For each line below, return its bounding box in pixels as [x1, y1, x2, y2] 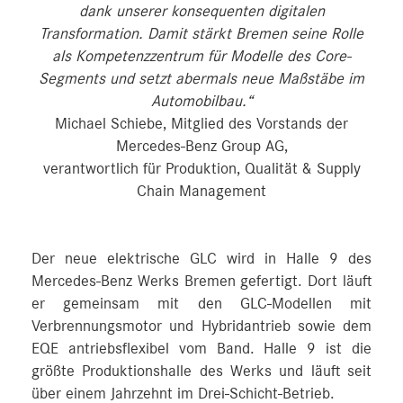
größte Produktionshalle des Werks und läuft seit [31, 363, 372, 380]
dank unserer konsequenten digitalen [78, 4, 325, 20]
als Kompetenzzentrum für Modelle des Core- [52, 49, 351, 65]
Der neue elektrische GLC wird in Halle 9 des [31, 251, 372, 267]
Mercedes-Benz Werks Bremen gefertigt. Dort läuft [31, 273, 372, 290]
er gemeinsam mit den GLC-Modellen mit [31, 296, 372, 312]
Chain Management [137, 184, 266, 200]
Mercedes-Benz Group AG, [115, 139, 288, 155]
